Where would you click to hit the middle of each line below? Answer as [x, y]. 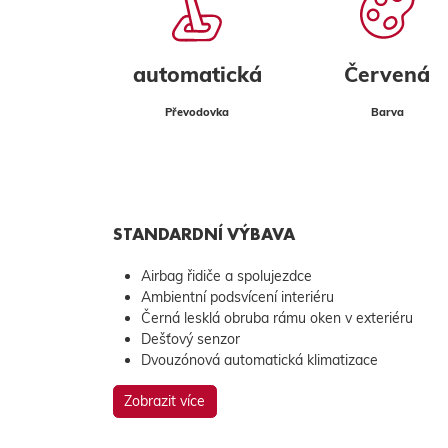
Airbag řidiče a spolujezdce [226, 275]
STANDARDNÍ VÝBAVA [203, 233]
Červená [387, 73]
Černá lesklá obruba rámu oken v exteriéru [276, 317]
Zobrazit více [164, 400]
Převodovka [197, 111]
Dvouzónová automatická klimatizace [259, 359]
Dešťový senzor [190, 338]
